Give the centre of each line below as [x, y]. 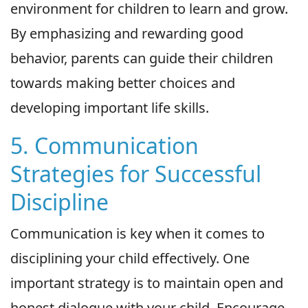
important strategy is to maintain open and [147, 283]
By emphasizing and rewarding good [127, 33]
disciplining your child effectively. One [130, 258]
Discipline [59, 201]
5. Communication [104, 145]
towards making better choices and [123, 82]
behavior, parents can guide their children [142, 58]
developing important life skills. [110, 107]
